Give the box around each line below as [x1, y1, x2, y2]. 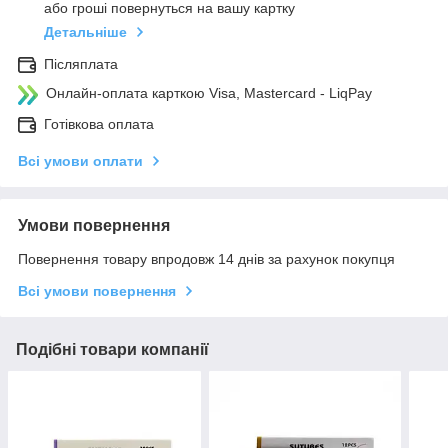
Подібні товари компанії [16, 341, 209, 359]
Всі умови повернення [18, 283, 176, 300]
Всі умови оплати [18, 153, 143, 170]
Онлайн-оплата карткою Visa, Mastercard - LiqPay [46, 85, 372, 102]
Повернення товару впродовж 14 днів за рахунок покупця [18, 251, 395, 268]
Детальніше [44, 24, 127, 41]
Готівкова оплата [44, 116, 154, 133]
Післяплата [44, 56, 118, 73]
